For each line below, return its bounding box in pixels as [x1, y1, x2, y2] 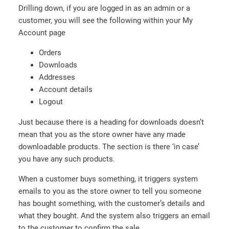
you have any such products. [18, 154, 115, 164]
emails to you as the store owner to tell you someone [18, 187, 201, 196]
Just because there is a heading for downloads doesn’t [18, 117, 204, 127]
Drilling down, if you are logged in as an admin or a [18, 3, 190, 13]
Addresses [39, 73, 75, 82]
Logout [39, 97, 63, 107]
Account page [18, 28, 65, 37]
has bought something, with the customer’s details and [18, 199, 204, 209]
